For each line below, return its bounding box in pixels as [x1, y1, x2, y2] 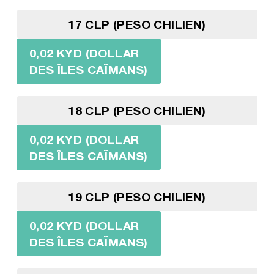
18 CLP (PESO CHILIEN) [68, 103, 206, 117]
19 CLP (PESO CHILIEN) [68, 189, 206, 204]
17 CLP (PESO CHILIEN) [68, 17, 206, 31]
